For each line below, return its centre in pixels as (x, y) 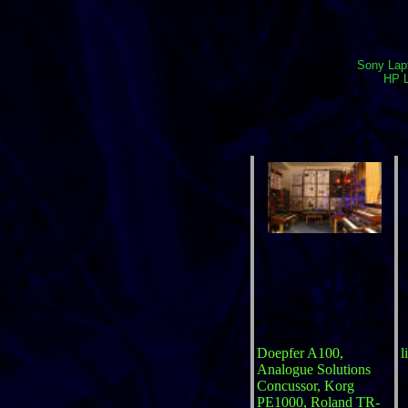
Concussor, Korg (305, 386)
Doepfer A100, (300, 353)
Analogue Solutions (313, 370)
